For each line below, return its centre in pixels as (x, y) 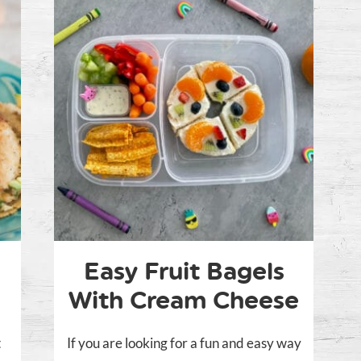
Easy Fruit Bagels (184, 272)
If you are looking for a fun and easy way (184, 343)
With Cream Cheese (184, 301)
